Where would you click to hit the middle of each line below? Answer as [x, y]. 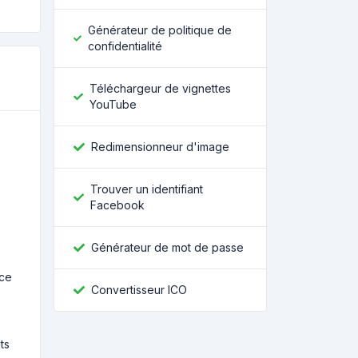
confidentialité [125, 46]
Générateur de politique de [160, 30]
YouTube [113, 104]
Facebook [117, 205]
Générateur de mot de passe [167, 247]
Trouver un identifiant [146, 189]
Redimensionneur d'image [160, 147]
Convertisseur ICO [139, 290]
